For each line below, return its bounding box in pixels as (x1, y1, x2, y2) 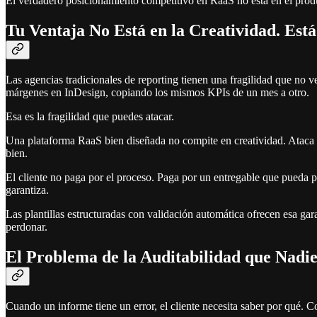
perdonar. (6, 220, 47, 233)
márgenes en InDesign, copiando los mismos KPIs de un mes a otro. (6, 86, 309, 98)
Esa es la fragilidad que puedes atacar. (6, 110, 174, 122)
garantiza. (6, 183, 49, 196)
